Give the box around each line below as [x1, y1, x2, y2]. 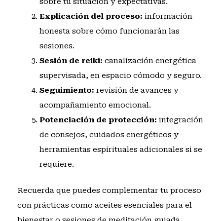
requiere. [39, 160, 74, 169]
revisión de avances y [94, 86, 179, 95]
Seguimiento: [39, 86, 94, 95]
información [142, 12, 192, 21]
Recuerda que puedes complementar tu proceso [17, 185, 201, 195]
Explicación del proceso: [39, 12, 143, 21]
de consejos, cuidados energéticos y [39, 130, 179, 140]
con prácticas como [17, 200, 95, 210]
